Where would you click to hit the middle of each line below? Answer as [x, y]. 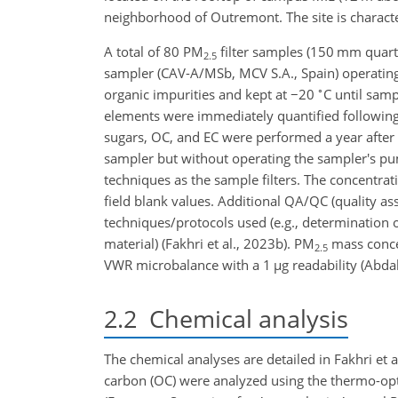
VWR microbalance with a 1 [189, 264]
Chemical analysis [243, 318]
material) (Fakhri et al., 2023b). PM [209, 243]
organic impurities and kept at [197, 94]
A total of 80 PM [154, 51]
